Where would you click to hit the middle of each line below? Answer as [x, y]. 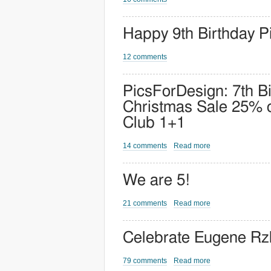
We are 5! [157, 180]
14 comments [145, 146]
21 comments [145, 203]
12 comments [145, 57]
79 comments [145, 261]
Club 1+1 [154, 123]
